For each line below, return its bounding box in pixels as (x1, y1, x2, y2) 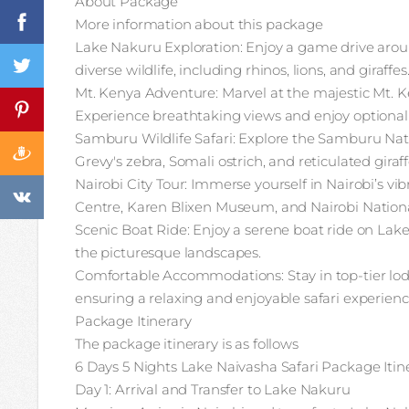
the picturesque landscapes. (75, 244, 261, 261)
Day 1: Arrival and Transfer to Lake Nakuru (75, 381, 351, 398)
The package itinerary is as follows (75, 335, 299, 352)
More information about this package (75, 16, 323, 33)
